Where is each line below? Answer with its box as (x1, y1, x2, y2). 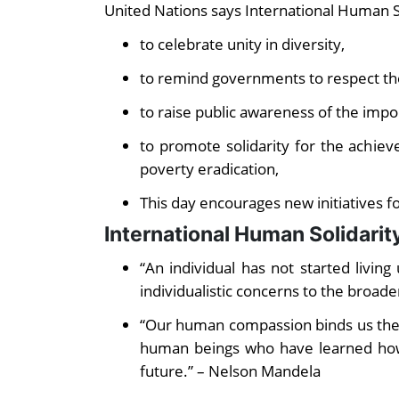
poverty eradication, (140, 158, 279, 180)
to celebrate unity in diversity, (140, 33, 345, 55)
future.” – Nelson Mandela (140, 360, 321, 382)
